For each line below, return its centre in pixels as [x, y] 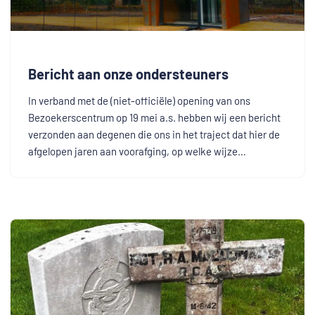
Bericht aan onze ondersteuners [128, 74]
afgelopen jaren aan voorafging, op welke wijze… [138, 152]
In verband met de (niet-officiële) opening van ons [139, 101]
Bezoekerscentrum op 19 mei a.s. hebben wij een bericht [154, 118]
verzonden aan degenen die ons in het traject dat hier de [154, 135]
